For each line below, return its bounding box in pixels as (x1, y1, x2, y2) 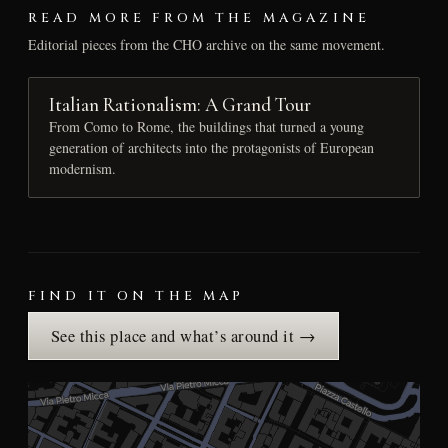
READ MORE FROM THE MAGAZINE (27, 8, 371, 27)
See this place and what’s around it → (50, 325, 317, 348)
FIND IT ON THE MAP (27, 287, 245, 306)
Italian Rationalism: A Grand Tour (48, 93, 311, 117)
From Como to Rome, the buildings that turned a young (48, 117, 364, 137)
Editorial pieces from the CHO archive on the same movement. (27, 34, 385, 54)
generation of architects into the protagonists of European (48, 138, 374, 158)
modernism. (48, 159, 116, 179)
